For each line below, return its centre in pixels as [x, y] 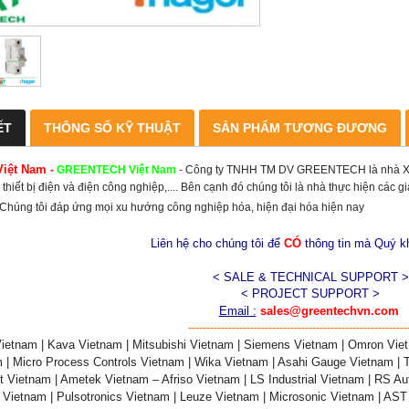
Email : [237, 310]
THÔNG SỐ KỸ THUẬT [112, 127]
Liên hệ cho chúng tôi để [217, 243]
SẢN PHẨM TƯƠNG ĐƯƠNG [300, 127]
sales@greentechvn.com [331, 310]
